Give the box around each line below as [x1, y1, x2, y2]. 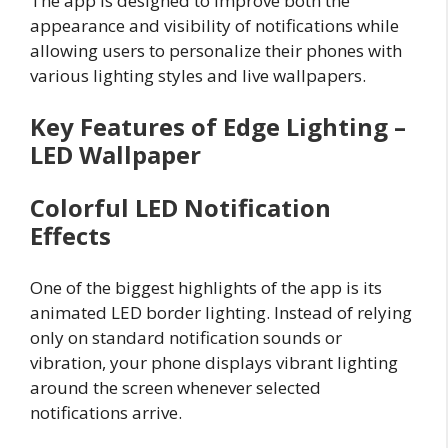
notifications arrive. [30, 401, 182, 425]
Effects [30, 219, 111, 253]
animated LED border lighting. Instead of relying [30, 301, 412, 325]
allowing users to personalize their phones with [30, 38, 402, 62]
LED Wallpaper [30, 138, 201, 172]
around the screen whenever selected [30, 376, 321, 400]
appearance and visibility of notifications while [30, 13, 399, 37]
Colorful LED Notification [30, 191, 331, 225]
